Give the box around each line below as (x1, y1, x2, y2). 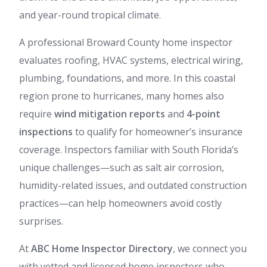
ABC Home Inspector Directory (31, 242, 173, 255)
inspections (19, 125, 73, 138)
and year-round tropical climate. (19, 8, 161, 21)
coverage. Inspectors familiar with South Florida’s (19, 143, 238, 156)
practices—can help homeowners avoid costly (19, 197, 222, 210)
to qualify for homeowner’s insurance (73, 125, 243, 138)
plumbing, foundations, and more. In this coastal (19, 72, 235, 85)
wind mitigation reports (54, 107, 165, 120)
